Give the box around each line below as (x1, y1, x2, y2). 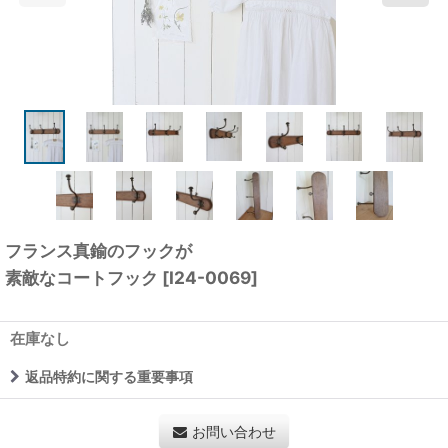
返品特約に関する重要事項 (25, 368, 193, 386)
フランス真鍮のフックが (5, 240, 192, 262)
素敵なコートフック (5, 267, 158, 289)
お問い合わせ (191, 423, 276, 441)
